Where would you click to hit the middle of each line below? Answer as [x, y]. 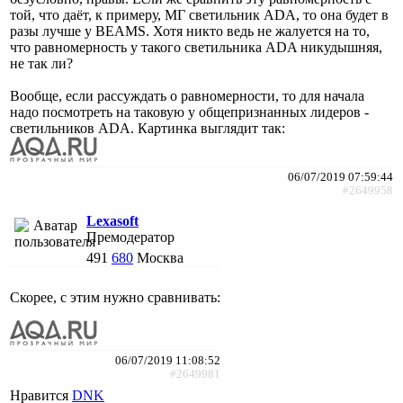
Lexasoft [112, 220]
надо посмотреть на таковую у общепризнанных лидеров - [189, 112]
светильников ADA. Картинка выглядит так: [148, 128]
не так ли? [41, 63]
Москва [160, 257]
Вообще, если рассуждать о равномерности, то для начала [187, 95]
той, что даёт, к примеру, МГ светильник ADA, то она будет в [199, 14]
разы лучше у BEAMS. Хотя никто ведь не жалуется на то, [190, 31]
